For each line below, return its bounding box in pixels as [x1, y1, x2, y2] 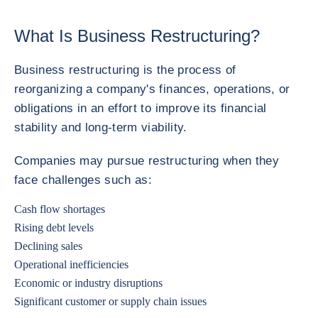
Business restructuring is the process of [14, 63, 236, 77]
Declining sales [14, 240, 82, 252]
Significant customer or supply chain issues [14, 295, 207, 307]
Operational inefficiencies [14, 258, 128, 270]
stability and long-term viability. [14, 121, 187, 134]
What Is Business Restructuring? [14, 26, 260, 45]
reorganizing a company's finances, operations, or [14, 82, 290, 96]
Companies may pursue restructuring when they [14, 154, 279, 168]
